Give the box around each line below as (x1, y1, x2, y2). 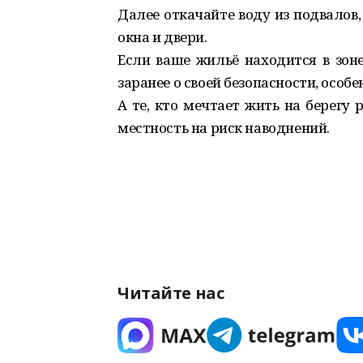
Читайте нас (117, 282, 224, 304)
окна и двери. (117, 28, 207, 46)
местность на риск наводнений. (117, 118, 330, 137)
